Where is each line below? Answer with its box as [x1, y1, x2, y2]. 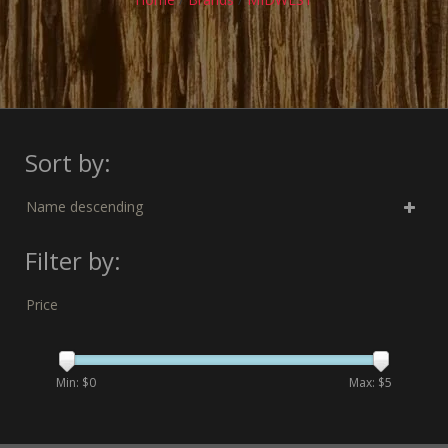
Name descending [26, 197, 143, 216]
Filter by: [25, 244, 121, 277]
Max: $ [349, 374, 385, 391]
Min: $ [56, 374, 89, 391]
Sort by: [25, 146, 111, 179]
